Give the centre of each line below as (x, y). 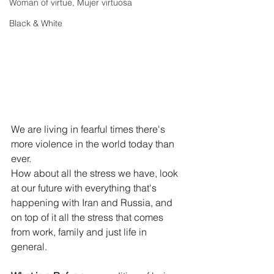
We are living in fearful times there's (89, 129)
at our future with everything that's (85, 188)
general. (29, 247)
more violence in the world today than (94, 144)
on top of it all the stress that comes (88, 217)
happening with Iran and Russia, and (93, 203)
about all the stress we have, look (106, 173)
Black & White (36, 23)
